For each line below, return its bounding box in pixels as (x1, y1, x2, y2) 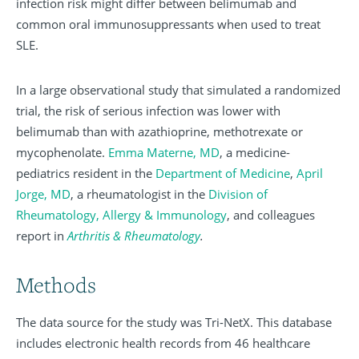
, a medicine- (220, 144, 290, 161)
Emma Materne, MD (108, 144, 220, 161)
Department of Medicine (155, 165, 290, 182)
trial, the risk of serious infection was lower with (16, 103, 280, 119)
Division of (208, 186, 268, 203)
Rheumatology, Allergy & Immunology (16, 207, 227, 224)
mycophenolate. (16, 144, 105, 161)
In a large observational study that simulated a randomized (16, 82, 341, 99)
